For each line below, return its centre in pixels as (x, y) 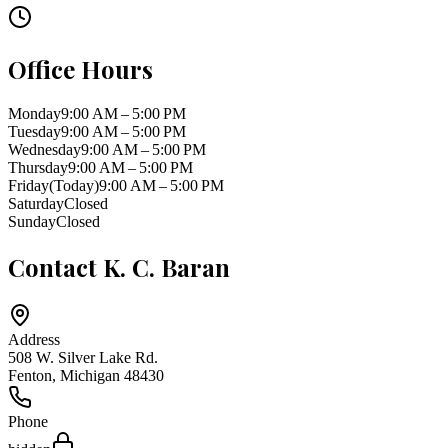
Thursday (38, 167)
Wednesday (44, 149)
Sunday (32, 221)
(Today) (74, 185)
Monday (34, 113)
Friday (28, 185)
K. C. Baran (166, 266)
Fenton (30, 375)
